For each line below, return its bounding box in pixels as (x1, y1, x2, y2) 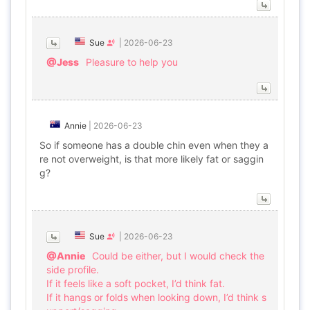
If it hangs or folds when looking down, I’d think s (46, 291, 266, 303)
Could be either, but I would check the (92, 250, 264, 262)
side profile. (46, 264, 99, 275)
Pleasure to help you (86, 56, 178, 68)
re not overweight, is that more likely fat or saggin (39, 153, 264, 165)
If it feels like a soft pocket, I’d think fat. (46, 277, 225, 289)
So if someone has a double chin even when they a (39, 139, 268, 151)
